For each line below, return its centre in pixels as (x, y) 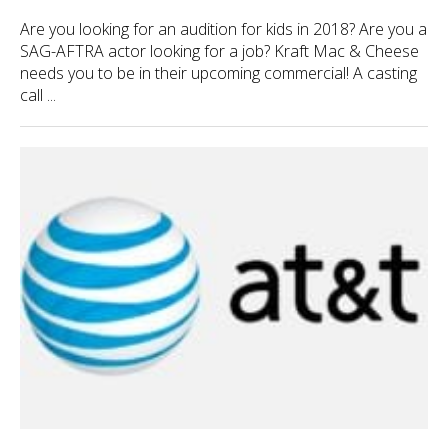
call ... (38, 95)
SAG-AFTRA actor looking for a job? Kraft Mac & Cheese (219, 51)
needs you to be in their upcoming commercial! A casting (218, 73)
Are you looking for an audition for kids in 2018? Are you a (223, 29)
